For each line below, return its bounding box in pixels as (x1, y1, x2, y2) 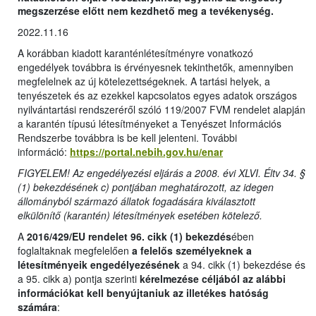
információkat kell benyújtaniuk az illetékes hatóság (18, 286, 269, 300)
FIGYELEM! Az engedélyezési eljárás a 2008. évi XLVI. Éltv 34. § (18, 166, 305, 181)
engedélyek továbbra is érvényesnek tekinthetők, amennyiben (18, 60, 293, 75)
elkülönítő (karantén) (18, 208, 110, 223)
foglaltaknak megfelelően (18, 243, 132, 258)
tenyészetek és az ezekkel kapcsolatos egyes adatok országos (18, 88, 297, 103)
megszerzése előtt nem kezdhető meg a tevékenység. (18, 4, 274, 18)
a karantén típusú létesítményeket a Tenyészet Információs (18, 116, 281, 131)
